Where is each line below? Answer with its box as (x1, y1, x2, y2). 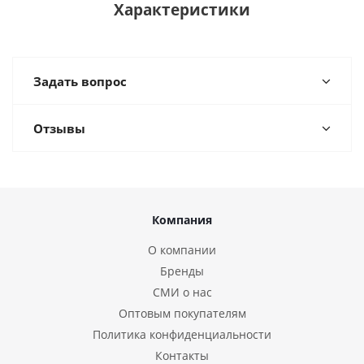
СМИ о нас (152, 284, 212, 301)
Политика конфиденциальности (93, 327, 271, 343)
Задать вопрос (33, 73, 127, 90)
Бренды (160, 263, 204, 279)
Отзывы (33, 120, 85, 137)
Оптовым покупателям (118, 305, 246, 322)
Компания (152, 212, 212, 228)
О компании (148, 242, 216, 258)
